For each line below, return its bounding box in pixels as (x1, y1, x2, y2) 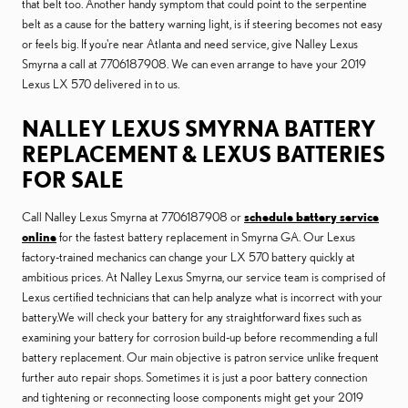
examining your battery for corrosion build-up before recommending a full (22, 330, 378, 344)
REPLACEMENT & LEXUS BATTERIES (22, 141, 385, 167)
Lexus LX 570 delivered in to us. (22, 76, 179, 91)
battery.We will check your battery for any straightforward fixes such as (22, 310, 362, 324)
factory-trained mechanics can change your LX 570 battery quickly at (22, 250, 355, 264)
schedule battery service (244, 209, 379, 224)
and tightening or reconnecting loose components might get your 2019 (22, 390, 363, 404)
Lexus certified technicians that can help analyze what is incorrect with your (22, 290, 382, 304)
